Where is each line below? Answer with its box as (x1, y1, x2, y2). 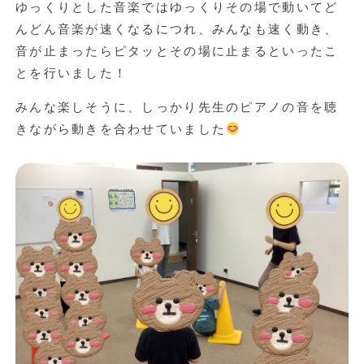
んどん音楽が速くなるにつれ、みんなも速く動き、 (15, 22, 339, 37)
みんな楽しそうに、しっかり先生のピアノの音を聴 (15, 100, 339, 115)
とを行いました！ (15, 66, 128, 80)
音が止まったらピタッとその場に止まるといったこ (15, 44, 339, 58)
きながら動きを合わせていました (15, 122, 227, 136)
